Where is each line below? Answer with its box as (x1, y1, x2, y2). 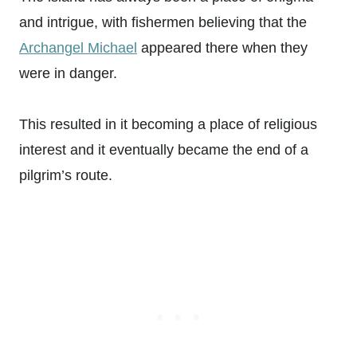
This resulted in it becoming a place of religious (19, 116, 317, 132)
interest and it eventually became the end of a (19, 141, 308, 158)
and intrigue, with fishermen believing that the (19, 14, 307, 30)
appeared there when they (137, 39, 308, 56)
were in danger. (19, 65, 117, 81)
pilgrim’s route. (19, 167, 112, 183)
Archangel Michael (19, 39, 137, 56)
